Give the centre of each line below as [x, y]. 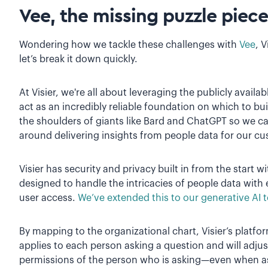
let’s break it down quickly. [78, 59]
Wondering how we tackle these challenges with [129, 45]
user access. [48, 198]
